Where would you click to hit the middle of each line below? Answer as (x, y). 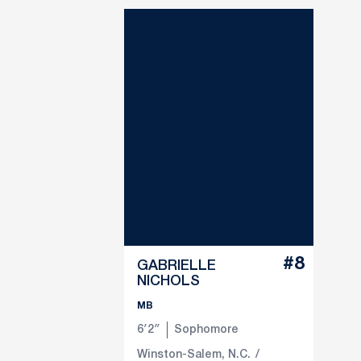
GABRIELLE (176, 266)
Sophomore (206, 330)
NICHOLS (168, 281)
